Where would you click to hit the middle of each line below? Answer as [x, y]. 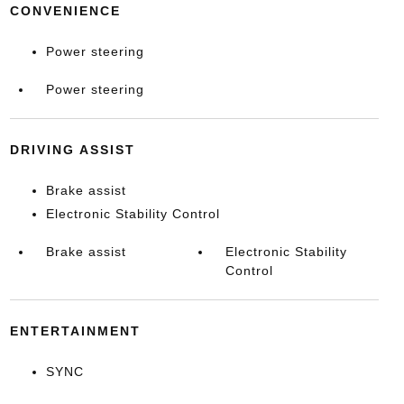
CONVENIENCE [65, 10]
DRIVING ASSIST [72, 149]
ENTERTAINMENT [75, 331]
